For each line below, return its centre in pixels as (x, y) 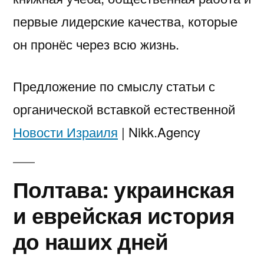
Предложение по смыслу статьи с (114, 86)
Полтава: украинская (124, 189)
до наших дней (91, 241)
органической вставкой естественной (124, 109)
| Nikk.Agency (159, 132)
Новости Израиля (65, 132)
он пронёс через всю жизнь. (96, 44)
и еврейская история (124, 215)
